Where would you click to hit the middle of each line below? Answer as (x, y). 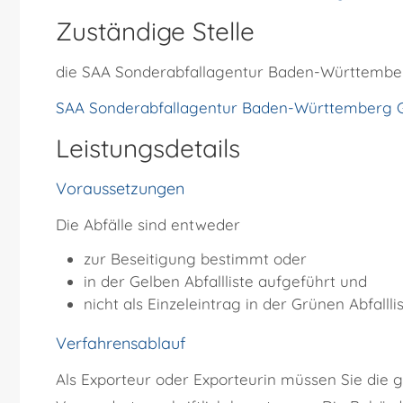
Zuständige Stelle (155, 31)
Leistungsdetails (148, 148)
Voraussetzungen (120, 189)
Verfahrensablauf (121, 344)
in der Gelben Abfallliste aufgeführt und (225, 282)
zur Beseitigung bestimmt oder (195, 259)
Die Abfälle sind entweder (148, 225)
